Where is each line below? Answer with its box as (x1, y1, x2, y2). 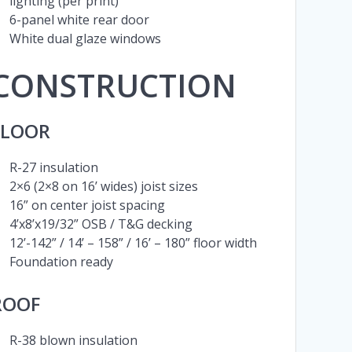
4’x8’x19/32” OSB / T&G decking (9, 215, 192, 233)
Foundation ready (9, 253, 113, 271)
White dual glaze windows (9, 30, 161, 48)
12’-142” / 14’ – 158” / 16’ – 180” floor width (9, 234, 257, 252)
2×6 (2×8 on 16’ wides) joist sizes (9, 178, 198, 196)
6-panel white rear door (9, 11, 149, 29)
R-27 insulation (9, 159, 98, 177)
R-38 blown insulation (9, 332, 137, 350)
